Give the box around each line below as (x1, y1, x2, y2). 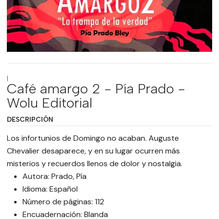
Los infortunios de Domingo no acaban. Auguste (6, 133, 179, 144)
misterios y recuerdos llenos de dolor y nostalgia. (6, 158, 182, 169)
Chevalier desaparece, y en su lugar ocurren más (6, 146, 180, 156)
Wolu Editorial (6, 94, 92, 111)
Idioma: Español (22, 184, 78, 195)
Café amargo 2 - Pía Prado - (6, 80, 185, 97)
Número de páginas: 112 (22, 197, 104, 207)
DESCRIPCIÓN (6, 115, 53, 124)
